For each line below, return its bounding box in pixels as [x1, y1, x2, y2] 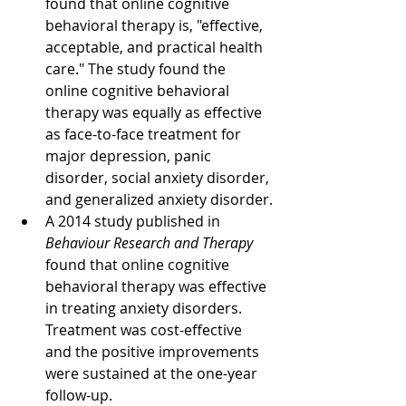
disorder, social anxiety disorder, [45, 168, 273, 188]
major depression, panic [45, 146, 215, 166]
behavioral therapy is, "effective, [45, 15, 266, 35]
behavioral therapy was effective [45, 276, 270, 296]
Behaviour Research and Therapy [45, 233, 253, 253]
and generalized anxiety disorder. [45, 189, 273, 209]
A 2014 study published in [45, 211, 224, 231]
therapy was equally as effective [45, 102, 266, 122]
